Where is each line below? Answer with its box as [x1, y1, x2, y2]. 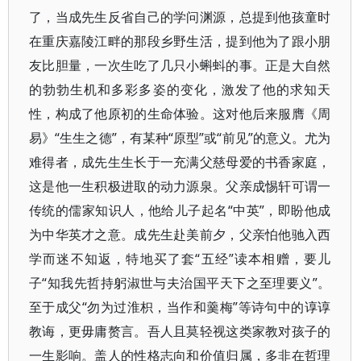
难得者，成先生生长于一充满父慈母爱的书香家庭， [29, 153, 331, 171]
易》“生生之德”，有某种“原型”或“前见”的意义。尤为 [29, 129, 331, 147]
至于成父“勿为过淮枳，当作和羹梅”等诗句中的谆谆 [29, 298, 331, 316]
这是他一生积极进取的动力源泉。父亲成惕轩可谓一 [29, 177, 331, 195]
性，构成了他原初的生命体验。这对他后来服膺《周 [29, 105, 331, 122]
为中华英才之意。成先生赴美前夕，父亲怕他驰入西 [29, 226, 331, 243]
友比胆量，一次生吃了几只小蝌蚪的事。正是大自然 [29, 56, 331, 74]
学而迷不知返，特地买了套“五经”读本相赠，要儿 [29, 250, 331, 268]
